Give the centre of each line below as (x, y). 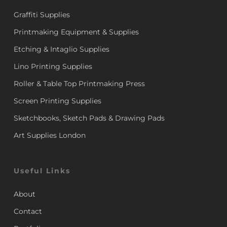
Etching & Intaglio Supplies (61, 49)
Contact (28, 212)
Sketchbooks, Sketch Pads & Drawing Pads (89, 118)
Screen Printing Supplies (57, 101)
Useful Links (42, 171)
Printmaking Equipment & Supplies (76, 32)
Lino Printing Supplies (53, 67)
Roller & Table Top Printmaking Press (79, 84)
